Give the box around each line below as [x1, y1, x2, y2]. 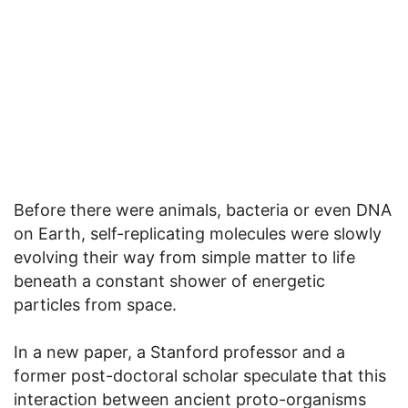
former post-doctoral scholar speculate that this [14, 366, 386, 386]
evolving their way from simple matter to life [14, 248, 355, 268]
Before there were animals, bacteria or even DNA [14, 200, 392, 220]
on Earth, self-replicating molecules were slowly [14, 224, 382, 244]
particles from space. [14, 295, 177, 315]
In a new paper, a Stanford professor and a [14, 342, 345, 362]
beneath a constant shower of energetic [14, 271, 325, 291]
